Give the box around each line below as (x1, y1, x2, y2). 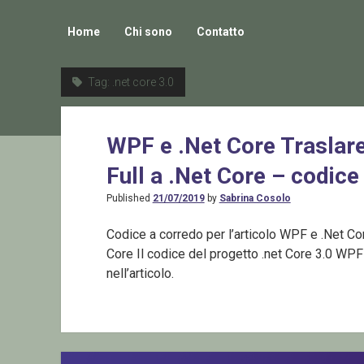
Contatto (196, 25, 245, 39)
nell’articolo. (106, 266, 174, 282)
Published (106, 193, 153, 205)
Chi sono (123, 25, 172, 39)
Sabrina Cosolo (219, 193, 291, 205)
